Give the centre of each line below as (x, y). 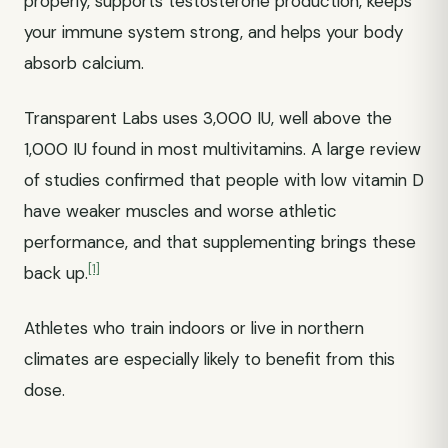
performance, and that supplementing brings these (220, 242)
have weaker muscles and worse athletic (180, 211)
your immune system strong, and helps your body (213, 32)
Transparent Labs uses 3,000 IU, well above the (208, 118)
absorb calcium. (84, 63)
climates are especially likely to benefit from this (209, 359)
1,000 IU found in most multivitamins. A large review (222, 149)
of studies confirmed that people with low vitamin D (224, 180)
